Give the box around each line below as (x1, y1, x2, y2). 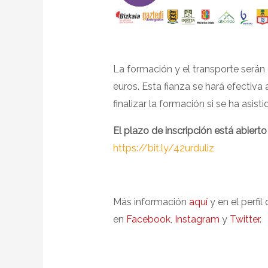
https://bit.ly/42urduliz (112, 142, 214, 154)
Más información (112, 196, 189, 208)
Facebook (126, 213, 170, 225)
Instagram (174, 213, 220, 225)
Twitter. (229, 213, 261, 225)
